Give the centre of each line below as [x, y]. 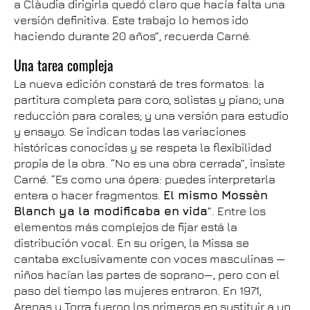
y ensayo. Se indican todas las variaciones [130, 131]
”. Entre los [237, 211]
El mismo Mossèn [216, 195]
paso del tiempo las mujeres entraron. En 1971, [138, 290]
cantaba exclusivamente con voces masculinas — [150, 258]
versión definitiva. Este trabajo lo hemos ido [131, 20]
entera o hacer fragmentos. [89, 195]
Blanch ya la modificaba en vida [111, 211]
